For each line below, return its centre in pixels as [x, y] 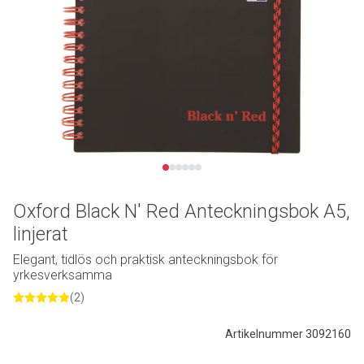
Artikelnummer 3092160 [288, 334]
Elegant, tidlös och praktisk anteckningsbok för [145, 259]
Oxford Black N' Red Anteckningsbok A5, [181, 211]
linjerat [41, 234]
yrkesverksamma [63, 275]
